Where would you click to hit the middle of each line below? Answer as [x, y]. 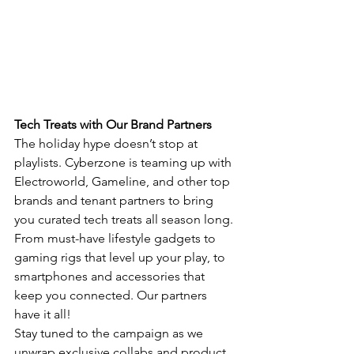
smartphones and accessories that [111, 276]
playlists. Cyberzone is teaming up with [124, 162]
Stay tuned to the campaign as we [110, 333]
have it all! [43, 314]
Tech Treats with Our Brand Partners [113, 124]
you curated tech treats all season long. [125, 219]
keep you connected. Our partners [112, 295]
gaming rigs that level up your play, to [121, 257]
